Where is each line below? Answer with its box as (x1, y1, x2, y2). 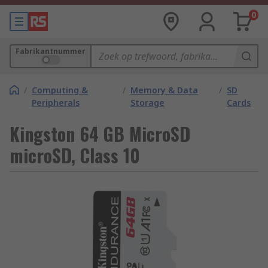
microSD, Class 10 (10, 142, 140, 169)
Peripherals (32, 97, 80, 108)
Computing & (32, 84, 88, 96)
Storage (130, 97, 165, 108)
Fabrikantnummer (16, 46, 86, 56)
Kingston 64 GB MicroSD (10, 120, 190, 147)
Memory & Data (130, 84, 198, 96)
